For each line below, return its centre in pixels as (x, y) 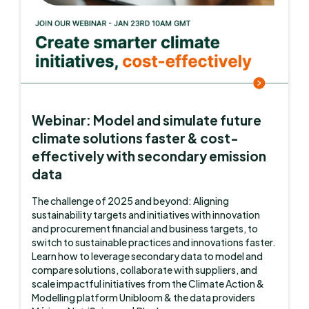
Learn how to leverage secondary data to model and (148, 256)
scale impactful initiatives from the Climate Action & (148, 284)
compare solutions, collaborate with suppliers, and (145, 270)
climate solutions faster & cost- (136, 138)
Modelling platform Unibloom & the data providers (144, 298)
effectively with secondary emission (149, 156)
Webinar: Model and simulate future (147, 120)
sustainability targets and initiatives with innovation (146, 215)
